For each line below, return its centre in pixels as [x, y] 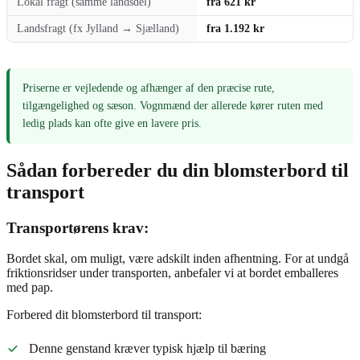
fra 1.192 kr [235, 28]
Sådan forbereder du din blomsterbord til [178, 170]
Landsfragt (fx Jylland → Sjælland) [98, 28]
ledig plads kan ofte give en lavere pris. [112, 123]
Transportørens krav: [78, 227]
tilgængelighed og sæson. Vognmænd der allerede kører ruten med [173, 105]
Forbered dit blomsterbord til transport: [104, 315]
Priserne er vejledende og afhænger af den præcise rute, [149, 88]
